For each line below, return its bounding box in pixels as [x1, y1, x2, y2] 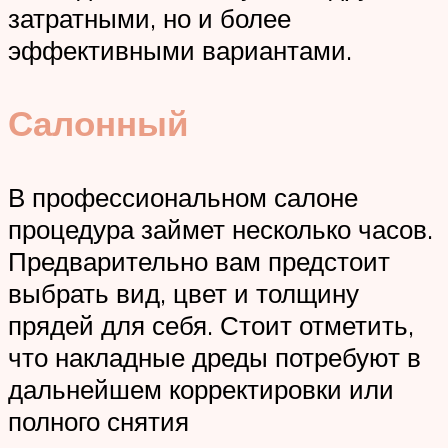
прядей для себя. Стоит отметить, [8, 308, 414, 341]
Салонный [8, 101, 189, 146]
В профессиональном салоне [8, 180, 358, 213]
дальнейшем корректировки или [8, 372, 394, 405]
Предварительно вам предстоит [8, 244, 390, 277]
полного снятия [8, 404, 189, 437]
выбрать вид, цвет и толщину [8, 276, 359, 309]
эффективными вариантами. [8, 34, 352, 67]
